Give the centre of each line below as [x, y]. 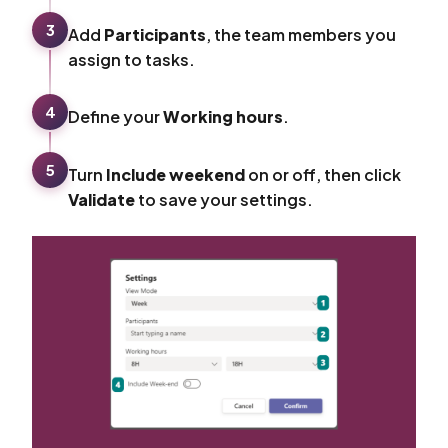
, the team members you [301, 34]
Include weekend [175, 174]
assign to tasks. [131, 59]
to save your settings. [224, 199]
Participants [155, 34]
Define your [115, 116]
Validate [101, 199]
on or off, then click [323, 174]
